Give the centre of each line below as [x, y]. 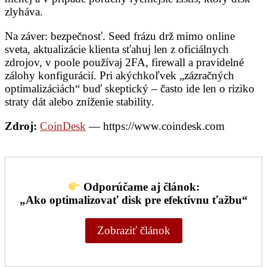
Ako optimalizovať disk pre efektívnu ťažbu [133, 200]
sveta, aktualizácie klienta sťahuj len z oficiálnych [117, 49]
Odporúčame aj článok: [141, 187]
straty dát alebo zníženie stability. [80, 102]
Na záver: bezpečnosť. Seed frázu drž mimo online [120, 36]
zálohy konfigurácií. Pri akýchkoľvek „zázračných [119, 76]
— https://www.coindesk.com [155, 126]
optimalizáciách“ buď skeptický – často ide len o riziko [130, 89]
